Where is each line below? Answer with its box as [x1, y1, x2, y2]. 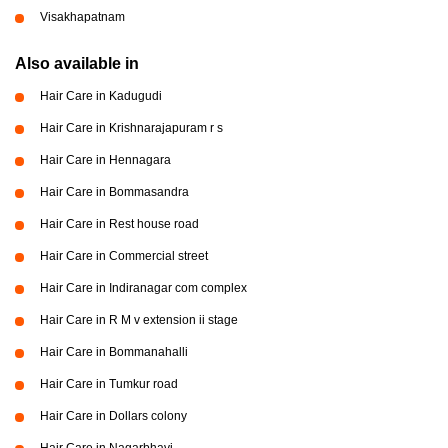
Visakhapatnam [40, 10, 125, 24]
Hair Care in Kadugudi [40, 89, 162, 103]
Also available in [15, 55, 139, 72]
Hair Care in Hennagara [40, 153, 171, 167]
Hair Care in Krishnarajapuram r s [40, 121, 223, 135]
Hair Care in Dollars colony [40, 409, 187, 423]
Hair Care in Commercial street [40, 249, 208, 263]
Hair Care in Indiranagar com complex [40, 281, 247, 295]
